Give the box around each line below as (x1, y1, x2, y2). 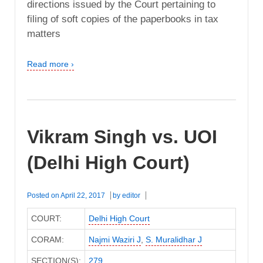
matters (27, 28, 60, 40)
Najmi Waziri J (88, 234, 141, 244)
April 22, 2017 (60, 191, 105, 200)
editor (122, 191, 140, 200)
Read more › (27, 59, 74, 69)
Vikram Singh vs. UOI (27, 126, 217, 147)
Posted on (27, 191, 60, 200)
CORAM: (31, 234, 64, 244)
